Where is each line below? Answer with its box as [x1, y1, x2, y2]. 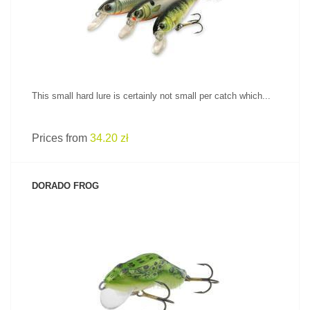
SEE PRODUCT [127, 253, 183, 261]
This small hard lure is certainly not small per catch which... [32, 91, 271, 101]
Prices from [32, 132, 90, 144]
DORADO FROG [32, 181, 99, 191]
